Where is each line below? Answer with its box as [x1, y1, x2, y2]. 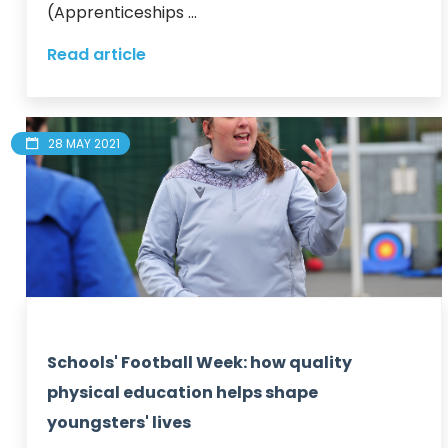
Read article [47, 42, 146, 66]
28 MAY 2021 [48, 134, 120, 152]
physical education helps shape [47, 380, 318, 404]
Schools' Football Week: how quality [47, 350, 352, 374]
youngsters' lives [47, 410, 191, 434]
